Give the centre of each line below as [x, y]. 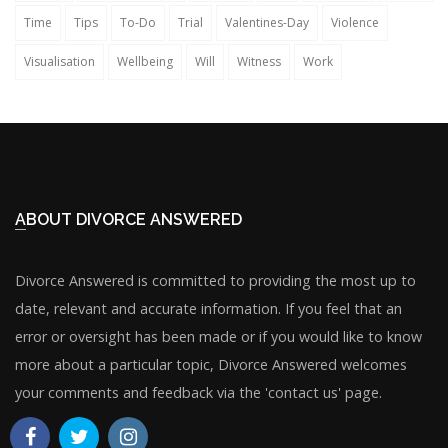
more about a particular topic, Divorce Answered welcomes [211, 364]
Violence [355, 22]
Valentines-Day [267, 22]
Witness [259, 61]
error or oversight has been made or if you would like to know [218, 336]
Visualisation [59, 61]
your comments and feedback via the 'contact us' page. [198, 392]
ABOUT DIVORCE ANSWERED [134, 219]
